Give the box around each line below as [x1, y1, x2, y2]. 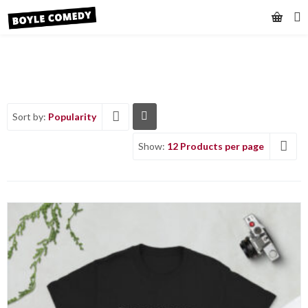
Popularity [48, 111, 96, 122]
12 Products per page [167, 140, 264, 152]
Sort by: [12, 111, 48, 122]
